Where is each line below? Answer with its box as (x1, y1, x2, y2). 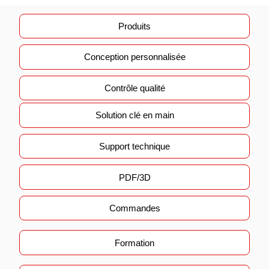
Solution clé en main (95, 110, 174, 121)
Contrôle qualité (104, 82, 165, 93)
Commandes (109, 203, 160, 214)
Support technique (99, 141, 170, 151)
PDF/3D (118, 172, 151, 183)
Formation (115, 237, 154, 248)
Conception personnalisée (83, 52, 186, 62)
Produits (118, 20, 151, 31)
